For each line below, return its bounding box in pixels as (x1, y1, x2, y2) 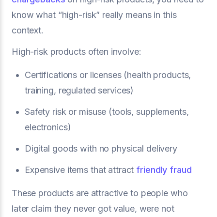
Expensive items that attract (25, 165, 137, 175)
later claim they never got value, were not (12, 203, 174, 214)
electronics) (25, 122, 71, 132)
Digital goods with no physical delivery (25, 143, 177, 154)
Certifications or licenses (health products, (25, 70, 191, 80)
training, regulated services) (25, 85, 134, 95)
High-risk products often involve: (12, 46, 141, 57)
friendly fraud (136, 165, 192, 175)
